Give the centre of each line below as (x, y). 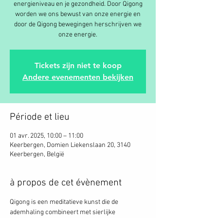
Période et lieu (40, 117)
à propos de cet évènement (66, 183)
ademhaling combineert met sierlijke (63, 212)
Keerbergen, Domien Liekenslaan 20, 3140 (70, 145)
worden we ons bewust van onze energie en (78, 14)
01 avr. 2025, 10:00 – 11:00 (46, 136)
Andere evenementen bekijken (78, 77)
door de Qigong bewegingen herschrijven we (78, 25)
